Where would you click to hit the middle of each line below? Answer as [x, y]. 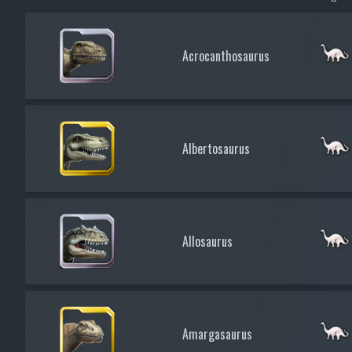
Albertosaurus [216, 148]
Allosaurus [207, 241]
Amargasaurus [217, 334]
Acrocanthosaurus [226, 55]
